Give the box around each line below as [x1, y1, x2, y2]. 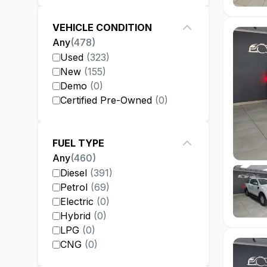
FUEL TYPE [52, 137, 104, 149]
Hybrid [60, 210, 91, 222]
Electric [60, 195, 94, 207]
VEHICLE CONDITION [52, 21, 152, 33]
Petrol [60, 181, 88, 193]
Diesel [60, 167, 87, 179]
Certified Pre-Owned [60, 94, 152, 106]
